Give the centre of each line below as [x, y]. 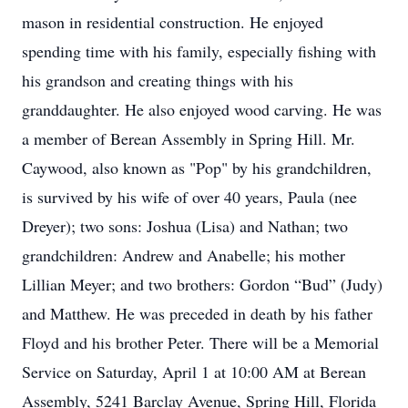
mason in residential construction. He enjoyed [173, 22]
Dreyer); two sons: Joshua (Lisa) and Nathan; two [185, 226]
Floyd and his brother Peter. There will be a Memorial [200, 342]
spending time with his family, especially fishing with [199, 51]
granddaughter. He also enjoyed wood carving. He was [202, 109]
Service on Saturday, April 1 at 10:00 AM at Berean [194, 372]
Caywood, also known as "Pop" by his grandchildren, [197, 168]
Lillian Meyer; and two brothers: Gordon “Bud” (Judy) [202, 284]
